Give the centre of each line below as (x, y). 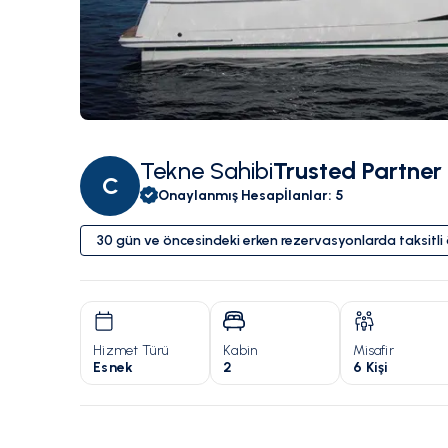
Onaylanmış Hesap (221, 195)
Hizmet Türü (131, 351)
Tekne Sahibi (206, 171)
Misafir (373, 351)
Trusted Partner (357, 171)
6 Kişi (371, 368)
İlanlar (306, 195)
